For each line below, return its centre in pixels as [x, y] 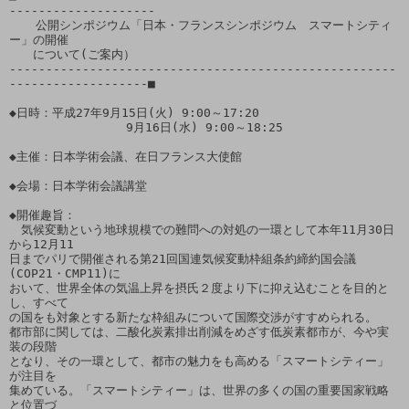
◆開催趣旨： [42, 215]
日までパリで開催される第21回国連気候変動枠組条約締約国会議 [183, 258]
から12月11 [42, 244]
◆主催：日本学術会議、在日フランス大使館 [129, 156]
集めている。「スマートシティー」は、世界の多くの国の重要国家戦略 [199, 390]
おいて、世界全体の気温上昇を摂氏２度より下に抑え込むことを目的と [199, 288]
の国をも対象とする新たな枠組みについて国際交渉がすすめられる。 [193, 317]
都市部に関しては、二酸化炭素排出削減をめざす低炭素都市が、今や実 [199, 331]
